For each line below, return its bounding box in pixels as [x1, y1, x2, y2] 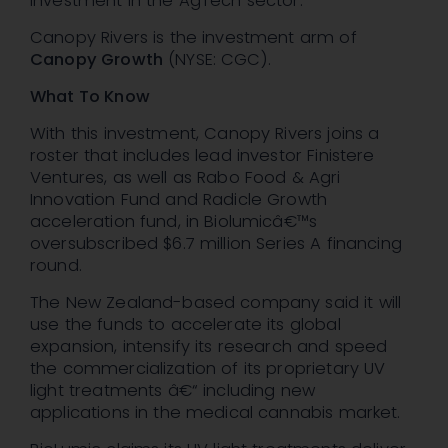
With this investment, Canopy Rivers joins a [30, 122, 380, 146]
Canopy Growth [30, 48, 163, 72]
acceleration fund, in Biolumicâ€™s [30, 210, 318, 234]
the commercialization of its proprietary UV [30, 357, 386, 381]
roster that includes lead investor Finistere [30, 144, 375, 168]
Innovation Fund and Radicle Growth [30, 188, 328, 212]
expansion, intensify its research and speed [30, 335, 388, 359]
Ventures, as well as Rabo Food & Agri [30, 166, 341, 190]
